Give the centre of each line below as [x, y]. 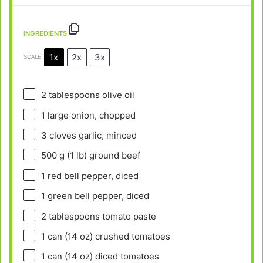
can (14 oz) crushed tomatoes [107, 236]
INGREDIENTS [45, 33]
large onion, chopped [90, 115]
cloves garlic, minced [92, 135]
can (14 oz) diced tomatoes [102, 256]
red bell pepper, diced [92, 176]
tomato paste [128, 216]
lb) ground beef [107, 156]
